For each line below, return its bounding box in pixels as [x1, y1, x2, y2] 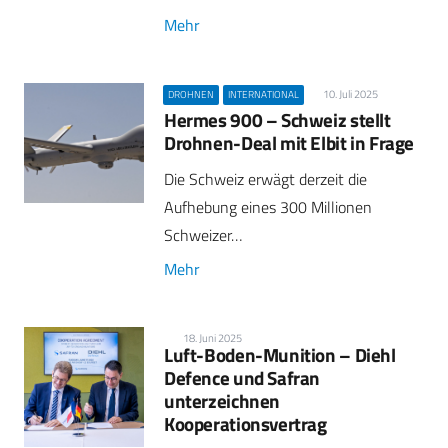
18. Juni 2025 [183, 330, 243, 347]
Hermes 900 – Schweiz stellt [164, 104, 391, 134]
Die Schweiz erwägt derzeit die [164, 166, 367, 191]
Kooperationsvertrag [164, 409, 327, 439]
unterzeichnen [164, 386, 281, 416]
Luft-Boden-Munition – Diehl [164, 340, 396, 370]
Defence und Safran [164, 363, 321, 393]
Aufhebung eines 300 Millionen [164, 194, 372, 219]
